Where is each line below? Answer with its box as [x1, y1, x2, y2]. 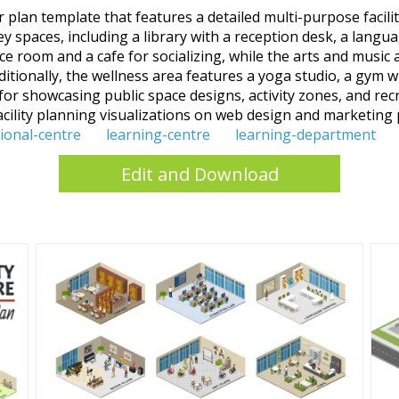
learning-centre [106, 125, 210, 144]
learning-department [235, 125, 376, 144]
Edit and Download [120, 161, 279, 186]
